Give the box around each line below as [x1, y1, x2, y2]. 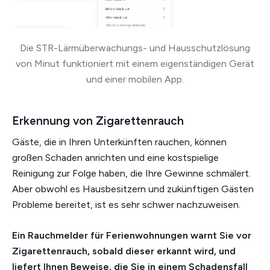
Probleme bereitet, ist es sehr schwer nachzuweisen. [12, 199, 240, 211]
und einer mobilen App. [86, 74, 184, 86]
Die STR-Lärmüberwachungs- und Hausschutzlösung [20, 42, 250, 54]
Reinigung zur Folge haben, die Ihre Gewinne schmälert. [12, 168, 251, 180]
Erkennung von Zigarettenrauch [12, 114, 184, 128]
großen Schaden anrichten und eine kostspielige [12, 152, 219, 164]
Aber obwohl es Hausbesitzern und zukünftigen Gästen [12, 183, 254, 195]
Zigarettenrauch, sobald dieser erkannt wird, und [12, 245, 236, 257]
